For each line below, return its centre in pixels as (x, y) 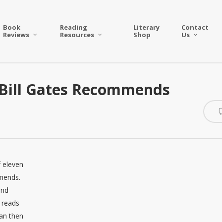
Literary (146, 27)
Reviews (16, 35)
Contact (195, 27)
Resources (77, 35)
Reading (74, 27)
